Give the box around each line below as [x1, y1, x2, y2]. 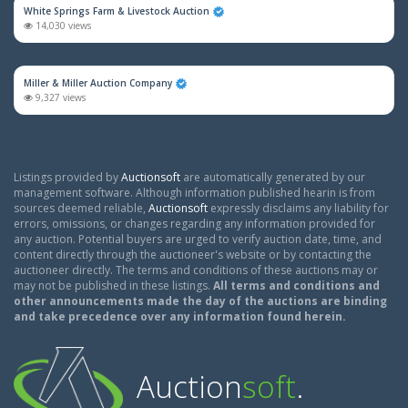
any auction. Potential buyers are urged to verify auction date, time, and [14, 231, 382, 247]
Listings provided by [14, 169, 121, 185]
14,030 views [33, 19, 91, 32]
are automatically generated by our [180, 169, 365, 185]
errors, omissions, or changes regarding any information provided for [14, 216, 375, 231]
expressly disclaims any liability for [208, 200, 389, 216]
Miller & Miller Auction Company [24, 76, 172, 89]
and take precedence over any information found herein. [14, 309, 346, 324]
